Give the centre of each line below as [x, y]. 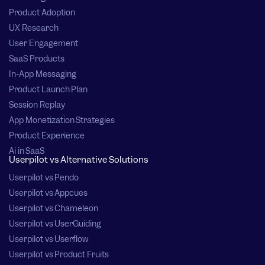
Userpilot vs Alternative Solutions [79, 160]
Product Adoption [42, 13]
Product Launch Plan [49, 90]
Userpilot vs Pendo [44, 178]
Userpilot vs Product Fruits [59, 255]
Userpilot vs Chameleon [54, 209]
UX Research [34, 28]
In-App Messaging [43, 74]
